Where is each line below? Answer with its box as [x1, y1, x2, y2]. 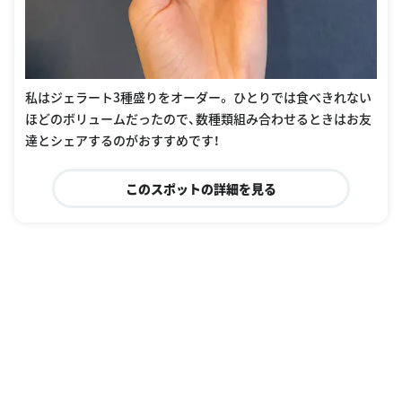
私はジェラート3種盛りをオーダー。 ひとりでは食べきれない [25, 87, 371, 106]
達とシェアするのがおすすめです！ [25, 130, 220, 149]
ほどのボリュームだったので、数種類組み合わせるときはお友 [25, 109, 371, 127]
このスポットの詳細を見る [125, 179, 276, 197]
